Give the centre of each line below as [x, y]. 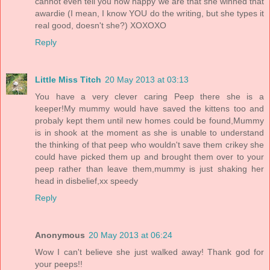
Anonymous [60, 235]
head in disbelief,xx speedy [86, 181]
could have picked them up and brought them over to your [149, 157]
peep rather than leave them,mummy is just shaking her [149, 169]
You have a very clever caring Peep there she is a [149, 97]
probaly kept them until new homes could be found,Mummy [149, 121]
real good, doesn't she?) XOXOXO [101, 26]
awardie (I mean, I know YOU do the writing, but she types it [149, 14]
